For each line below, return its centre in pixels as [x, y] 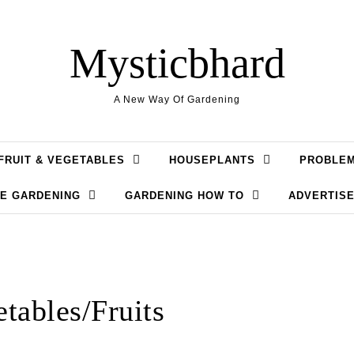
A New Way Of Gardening [177, 100]
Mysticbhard [177, 63]
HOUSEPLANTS [212, 160]
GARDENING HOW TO [185, 196]
